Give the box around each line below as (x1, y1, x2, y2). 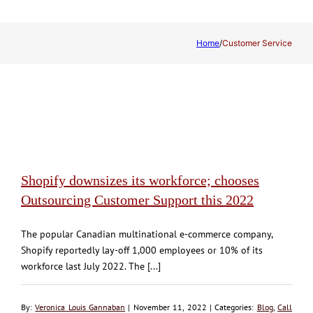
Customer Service (222, 37, 292, 48)
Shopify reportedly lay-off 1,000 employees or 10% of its (21, 243, 263, 256)
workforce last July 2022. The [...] (21, 259, 161, 272)
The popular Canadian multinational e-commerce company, (21, 227, 272, 240)
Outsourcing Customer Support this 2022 (21, 191, 254, 208)
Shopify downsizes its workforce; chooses (21, 172, 259, 188)
